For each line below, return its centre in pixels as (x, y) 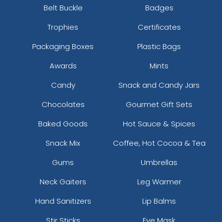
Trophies (63, 27)
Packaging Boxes (63, 46)
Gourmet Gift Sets (159, 104)
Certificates (159, 27)
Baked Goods (63, 123)
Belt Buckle (63, 7)
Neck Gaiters (63, 181)
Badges (159, 7)
